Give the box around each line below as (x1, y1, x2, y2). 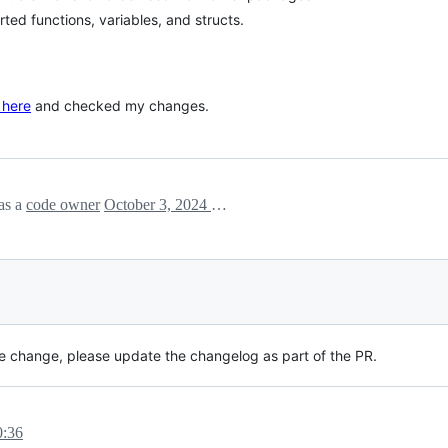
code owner (26, 195, 100, 213)
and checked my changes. (31, 96, 209, 114)
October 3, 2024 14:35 (211, 195, 227, 213)
